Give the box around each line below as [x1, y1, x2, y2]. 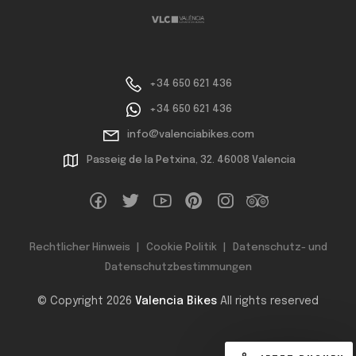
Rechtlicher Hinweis [29, 242, 130, 253]
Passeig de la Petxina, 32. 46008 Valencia [86, 155, 296, 165]
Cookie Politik [145, 242, 217, 253]
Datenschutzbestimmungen [104, 262, 252, 273]
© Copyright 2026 [37, 296, 135, 307]
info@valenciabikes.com [127, 130, 254, 140]
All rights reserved [217, 296, 319, 307]
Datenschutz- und [232, 242, 327, 253]
